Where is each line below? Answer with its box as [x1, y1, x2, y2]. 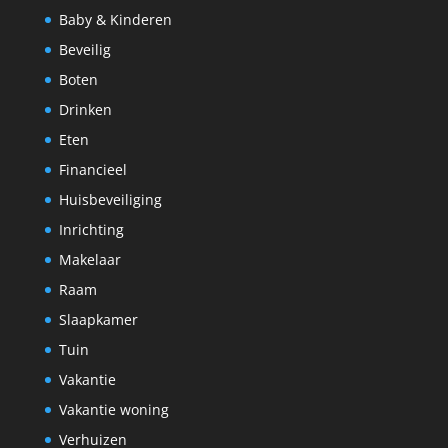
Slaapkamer [58, 310, 138, 330]
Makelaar [58, 250, 121, 270]
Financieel [58, 160, 127, 180]
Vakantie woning [58, 400, 169, 420]
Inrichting [58, 220, 124, 240]
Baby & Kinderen [58, 10, 172, 30]
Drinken [58, 100, 112, 120]
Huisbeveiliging [58, 190, 162, 210]
